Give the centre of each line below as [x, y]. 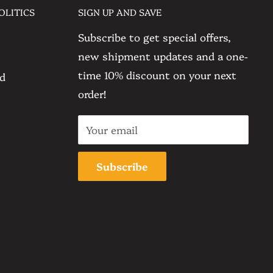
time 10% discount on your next [157, 74]
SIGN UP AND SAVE [120, 12]
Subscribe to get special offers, [154, 37]
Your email [112, 129]
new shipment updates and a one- [163, 55]
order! [92, 93]
